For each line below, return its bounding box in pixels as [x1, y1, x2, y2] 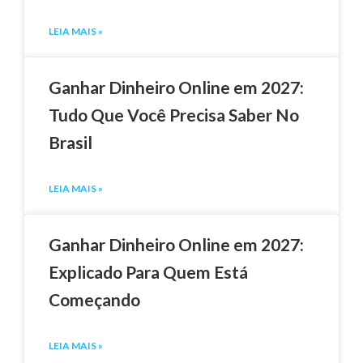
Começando [49, 288, 140, 310]
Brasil [49, 131, 92, 152]
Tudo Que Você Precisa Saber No [49, 104, 299, 125]
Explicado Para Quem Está [49, 261, 248, 282]
